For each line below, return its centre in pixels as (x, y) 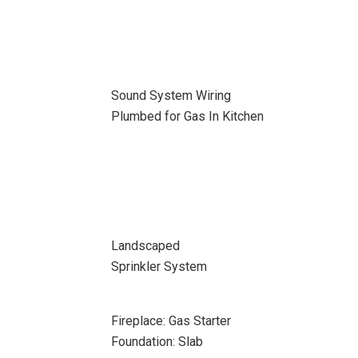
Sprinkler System (159, 267)
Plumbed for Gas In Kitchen (187, 116)
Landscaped (145, 246)
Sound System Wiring (171, 95)
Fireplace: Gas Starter (171, 321)
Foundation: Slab (157, 342)
